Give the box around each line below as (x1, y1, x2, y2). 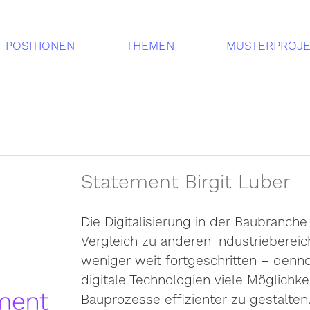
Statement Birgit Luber (80, 166, 291, 195)
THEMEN (126, 37, 175, 55)
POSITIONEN (5, 37, 75, 55)
